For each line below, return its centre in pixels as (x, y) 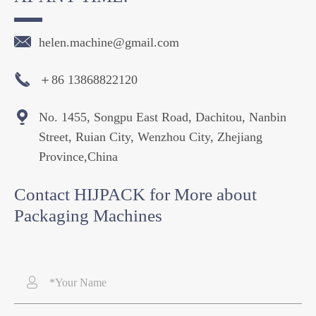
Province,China (78, 157)
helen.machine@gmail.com (109, 42)
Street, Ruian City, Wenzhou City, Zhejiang (151, 137)
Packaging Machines (88, 215)
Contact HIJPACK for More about (135, 194)
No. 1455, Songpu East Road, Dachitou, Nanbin (163, 117)
